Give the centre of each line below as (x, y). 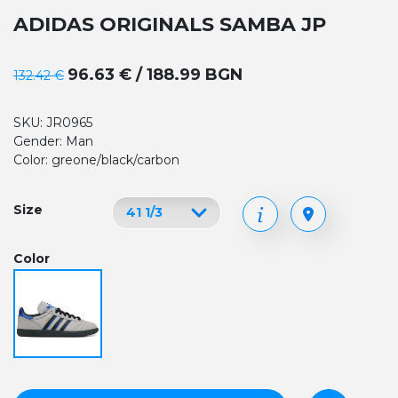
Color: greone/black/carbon (96, 160)
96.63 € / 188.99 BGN (155, 75)
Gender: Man (53, 141)
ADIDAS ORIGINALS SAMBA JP (170, 24)
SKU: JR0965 (53, 123)
